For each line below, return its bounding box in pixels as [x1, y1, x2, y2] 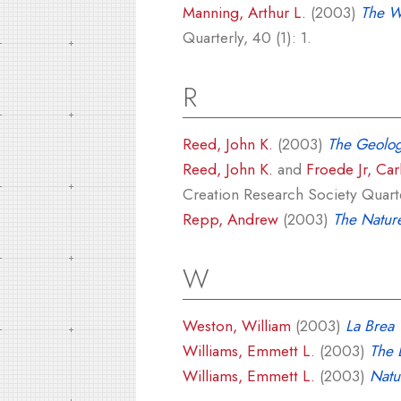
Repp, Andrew [183, 208, 278, 231]
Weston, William [183, 314, 291, 337]
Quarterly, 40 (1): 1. [183, 26, 311, 49]
